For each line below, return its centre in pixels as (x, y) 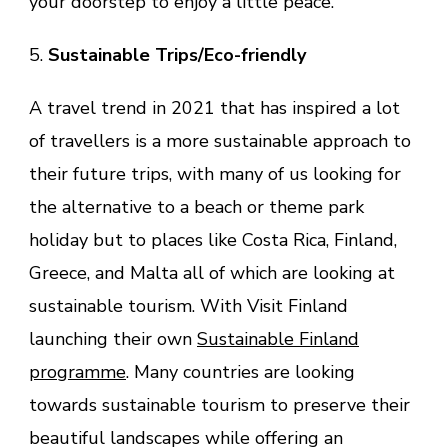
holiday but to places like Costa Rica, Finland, (213, 239)
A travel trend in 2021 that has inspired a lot (214, 107)
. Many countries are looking (240, 371)
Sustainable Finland (278, 338)
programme (77, 371)
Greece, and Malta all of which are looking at (212, 272)
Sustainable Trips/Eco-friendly (177, 54)
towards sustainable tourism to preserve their (219, 404)
